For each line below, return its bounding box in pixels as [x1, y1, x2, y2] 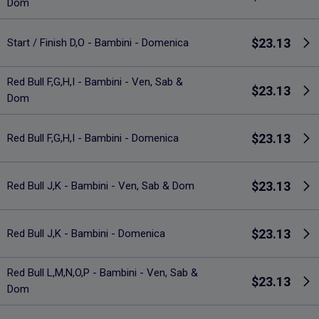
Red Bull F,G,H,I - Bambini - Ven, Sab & [7, 75, 183, 89]
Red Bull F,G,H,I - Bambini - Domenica [7, 131, 179, 145]
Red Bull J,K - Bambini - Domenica [7, 226, 165, 240]
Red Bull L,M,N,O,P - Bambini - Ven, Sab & [7, 266, 198, 280]
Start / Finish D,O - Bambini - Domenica [7, 36, 189, 49]
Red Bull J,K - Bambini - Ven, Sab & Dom [7, 179, 194, 192]
